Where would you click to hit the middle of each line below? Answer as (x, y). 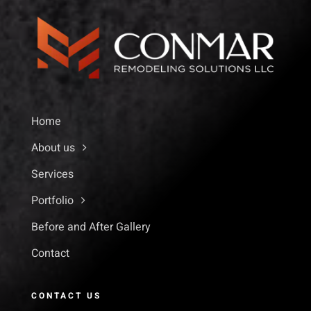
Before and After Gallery (91, 227)
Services (52, 174)
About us (53, 148)
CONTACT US (66, 295)
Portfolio (52, 200)
